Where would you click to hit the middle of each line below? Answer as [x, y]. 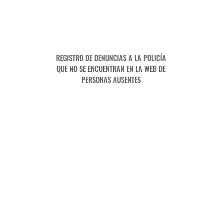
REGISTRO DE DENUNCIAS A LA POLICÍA [111, 58]
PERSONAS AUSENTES [111, 80]
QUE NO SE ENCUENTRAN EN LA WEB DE [111, 69]
